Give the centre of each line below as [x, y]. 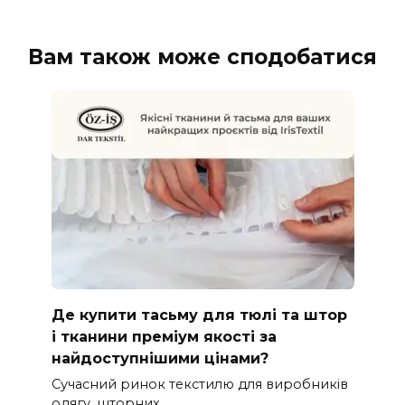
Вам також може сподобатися [202, 57]
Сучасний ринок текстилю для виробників [199, 384]
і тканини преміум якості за [164, 336]
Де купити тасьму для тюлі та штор [199, 315]
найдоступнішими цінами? [160, 358]
